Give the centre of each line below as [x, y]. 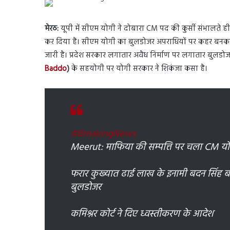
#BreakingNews [103, 134]
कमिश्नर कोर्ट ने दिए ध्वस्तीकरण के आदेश [142, 214]
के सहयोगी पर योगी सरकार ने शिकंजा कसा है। [139, 69]
